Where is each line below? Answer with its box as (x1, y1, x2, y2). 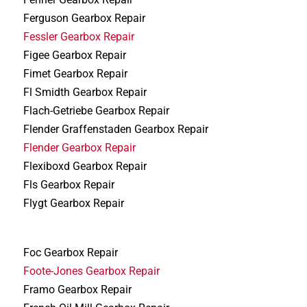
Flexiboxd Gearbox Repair (23, 160, 147, 173)
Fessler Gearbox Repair (23, 30, 135, 44)
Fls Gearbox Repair (23, 178, 115, 192)
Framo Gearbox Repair (23, 282, 132, 296)
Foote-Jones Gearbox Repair (23, 264, 160, 278)
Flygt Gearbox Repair (23, 197, 125, 210)
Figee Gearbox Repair (23, 49, 127, 62)
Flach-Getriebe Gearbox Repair (23, 104, 170, 118)
